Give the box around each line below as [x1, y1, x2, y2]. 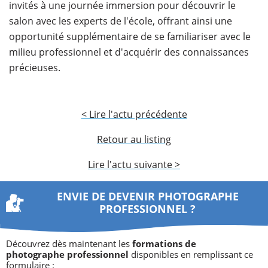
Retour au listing [97, 132, 171, 146]
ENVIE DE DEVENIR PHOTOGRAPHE [56, 188, 239, 203]
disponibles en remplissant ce [129, 248, 253, 260]
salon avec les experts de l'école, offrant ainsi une [9, 14, 232, 28]
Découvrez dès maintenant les [6, 237, 130, 249]
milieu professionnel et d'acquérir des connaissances [9, 45, 249, 59]
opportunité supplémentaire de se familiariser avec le [9, 29, 251, 43]
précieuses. [9, 60, 60, 74]
